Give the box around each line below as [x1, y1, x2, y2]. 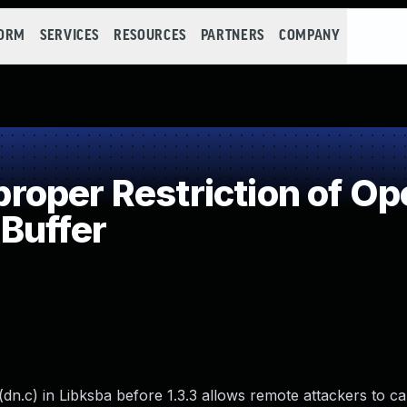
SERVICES [39, 28, 100, 44]
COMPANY [278, 28, 341, 44]
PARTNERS [200, 28, 264, 44]
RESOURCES [114, 28, 186, 44]
